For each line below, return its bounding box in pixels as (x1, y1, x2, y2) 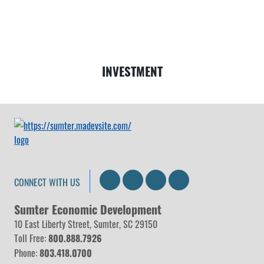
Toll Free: (14, 230, 48, 246)
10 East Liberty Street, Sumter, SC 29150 (14, 216, 157, 232)
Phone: (14, 245, 39, 260)
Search (117, 168, 150, 189)
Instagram (186, 168, 234, 189)
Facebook (163, 168, 207, 189)
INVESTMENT (101, 61, 163, 81)
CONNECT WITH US (14, 173, 80, 189)
